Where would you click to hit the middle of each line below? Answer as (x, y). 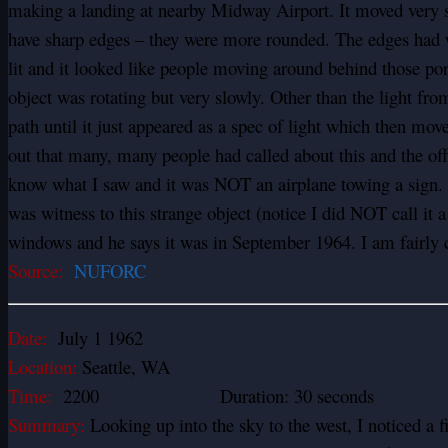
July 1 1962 (95, 337)
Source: (41, 270)
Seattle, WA (123, 366)
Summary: (46, 424)
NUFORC (113, 270)
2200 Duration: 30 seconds (213, 395)
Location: (42, 366)
